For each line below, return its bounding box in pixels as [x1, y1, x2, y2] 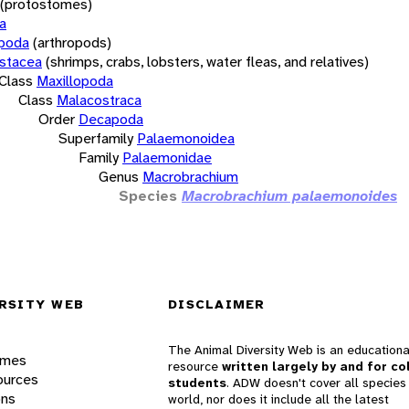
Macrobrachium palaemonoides [182, 185, 397, 205]
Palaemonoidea [137, 128, 235, 148]
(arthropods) [33, 32, 111, 52]
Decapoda [79, 109, 143, 129]
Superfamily [58, 128, 133, 148]
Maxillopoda [37, 70, 113, 90]
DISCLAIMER [168, 296, 266, 313]
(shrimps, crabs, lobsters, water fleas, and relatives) [46, 51, 369, 71]
